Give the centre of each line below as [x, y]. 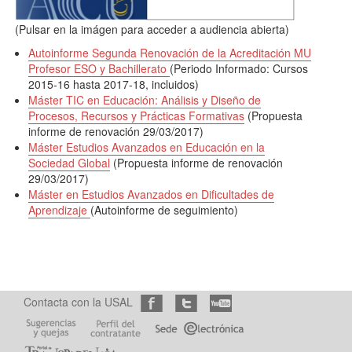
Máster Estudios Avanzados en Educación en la [147, 147]
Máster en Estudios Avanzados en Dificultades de [152, 194]
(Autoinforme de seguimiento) [165, 210]
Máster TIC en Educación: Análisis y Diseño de [145, 100]
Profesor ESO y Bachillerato [99, 69]
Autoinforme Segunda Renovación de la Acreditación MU [170, 53]
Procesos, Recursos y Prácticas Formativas [137, 116]
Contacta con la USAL [78, 301]
